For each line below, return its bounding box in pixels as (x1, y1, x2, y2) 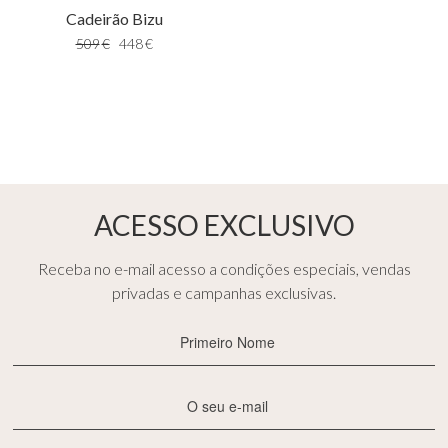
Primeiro (222, 319, 288, 339)
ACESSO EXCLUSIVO (93, 208, 355, 243)
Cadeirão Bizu (65, 9, 163, 29)
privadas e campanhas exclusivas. (112, 283, 336, 303)
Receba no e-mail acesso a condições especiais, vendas (37, 259, 411, 279)
